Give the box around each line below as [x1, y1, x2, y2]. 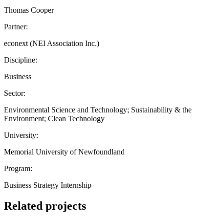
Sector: [4, 88, 25, 97]
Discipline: [4, 55, 37, 64]
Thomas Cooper [4, 5, 54, 14]
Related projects [4, 199, 86, 212]
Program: [4, 164, 32, 173]
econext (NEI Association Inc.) [4, 39, 99, 47]
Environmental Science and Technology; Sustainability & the [4, 105, 192, 114]
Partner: [4, 22, 28, 31]
